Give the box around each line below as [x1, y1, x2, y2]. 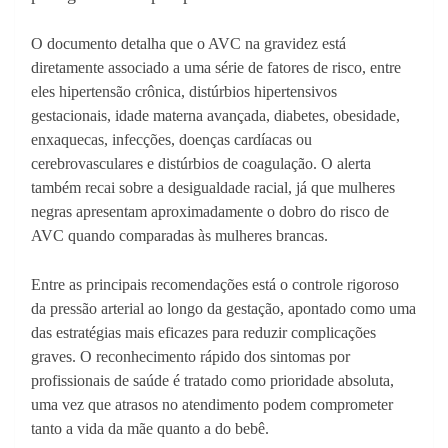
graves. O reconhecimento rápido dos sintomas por [31, 348, 350, 366]
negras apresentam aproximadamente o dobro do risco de [31, 203, 389, 221]
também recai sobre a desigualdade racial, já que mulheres [31, 179, 395, 197]
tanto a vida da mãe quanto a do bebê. [31, 420, 269, 438]
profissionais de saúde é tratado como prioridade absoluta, [31, 372, 394, 390]
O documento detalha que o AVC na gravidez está [31, 35, 346, 53]
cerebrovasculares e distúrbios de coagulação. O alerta [31, 155, 371, 173]
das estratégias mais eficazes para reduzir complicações [31, 324, 376, 342]
